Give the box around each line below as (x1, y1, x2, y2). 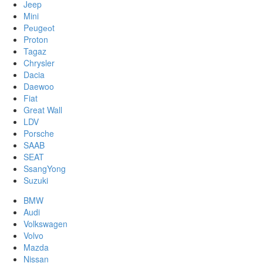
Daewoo (23, 80, 54, 92)
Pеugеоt (23, 21, 55, 33)
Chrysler (23, 56, 55, 69)
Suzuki (23, 174, 48, 186)
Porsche (23, 127, 54, 139)
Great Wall (23, 103, 62, 116)
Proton (23, 33, 48, 45)
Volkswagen (23, 217, 68, 230)
